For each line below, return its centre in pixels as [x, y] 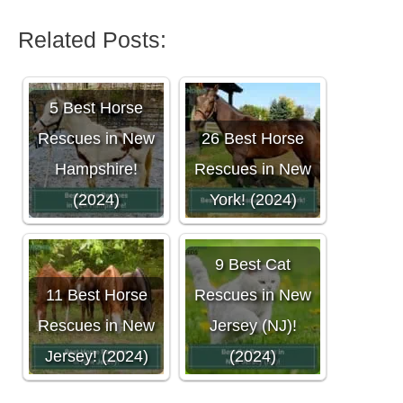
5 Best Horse [96, 108]
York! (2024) [253, 200]
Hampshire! [96, 170]
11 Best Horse [96, 296]
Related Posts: [92, 40]
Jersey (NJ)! [253, 326]
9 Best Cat [253, 265]
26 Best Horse [253, 139]
